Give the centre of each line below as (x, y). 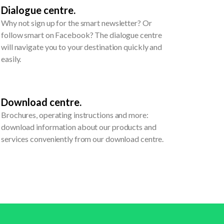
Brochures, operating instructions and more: (75, 115)
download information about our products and (79, 127)
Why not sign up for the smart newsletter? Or (76, 23)
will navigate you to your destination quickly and (82, 47)
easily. (11, 59)
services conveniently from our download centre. (82, 139)
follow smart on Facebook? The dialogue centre (81, 35)
